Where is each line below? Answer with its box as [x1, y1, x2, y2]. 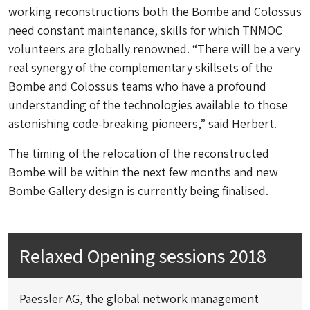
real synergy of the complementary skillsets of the [8, 60, 273, 75]
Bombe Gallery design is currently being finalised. [8, 183, 268, 199]
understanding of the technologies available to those [8, 97, 288, 113]
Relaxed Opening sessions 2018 [19, 243, 266, 268]
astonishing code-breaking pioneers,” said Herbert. [8, 116, 277, 131]
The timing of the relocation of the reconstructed [8, 145, 269, 161]
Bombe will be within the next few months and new [8, 164, 278, 180]
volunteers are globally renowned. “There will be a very [8, 41, 300, 57]
